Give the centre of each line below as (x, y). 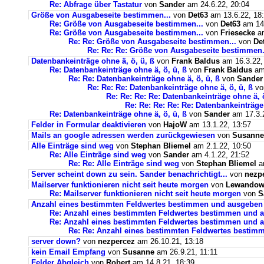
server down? (56, 241)
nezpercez (116, 241)
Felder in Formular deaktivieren (89, 125)
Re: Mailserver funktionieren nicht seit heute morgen (145, 194)
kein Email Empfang (68, 252)
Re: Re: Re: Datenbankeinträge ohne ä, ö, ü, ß (170, 88)
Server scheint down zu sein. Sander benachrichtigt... (129, 174)
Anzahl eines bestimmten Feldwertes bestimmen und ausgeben (147, 204)
